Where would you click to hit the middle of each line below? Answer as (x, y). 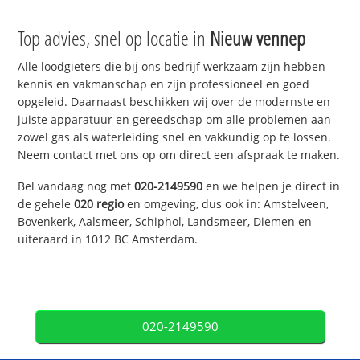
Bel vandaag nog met (76, 186)
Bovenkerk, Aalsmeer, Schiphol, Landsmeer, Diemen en (165, 222)
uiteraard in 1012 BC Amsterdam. (108, 239)
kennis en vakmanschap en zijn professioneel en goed (164, 84)
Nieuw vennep (258, 38)
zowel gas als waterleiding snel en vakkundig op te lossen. (175, 137)
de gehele (46, 204)
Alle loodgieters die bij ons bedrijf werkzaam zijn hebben (172, 67)
